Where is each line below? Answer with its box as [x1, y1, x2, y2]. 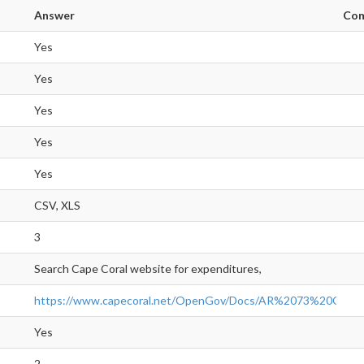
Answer [34, 8, 75, 23]
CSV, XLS [34, 198, 80, 213]
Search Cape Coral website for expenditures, [34, 262, 262, 276]
